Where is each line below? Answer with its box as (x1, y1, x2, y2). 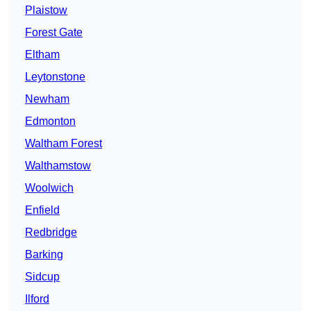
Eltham (25, 49, 60, 61)
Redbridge (25, 226, 77, 239)
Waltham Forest (25, 137, 102, 150)
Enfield (25, 204, 60, 217)
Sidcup (25, 271, 60, 283)
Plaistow (25, 4, 67, 17)
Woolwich (25, 182, 74, 194)
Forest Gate (25, 26, 83, 39)
